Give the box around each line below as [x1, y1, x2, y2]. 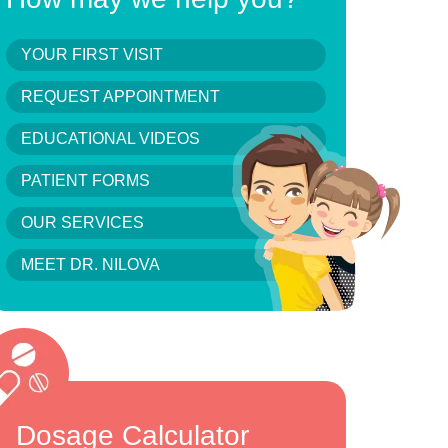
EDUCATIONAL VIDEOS [21, 130, 200, 147]
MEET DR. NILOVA [21, 256, 160, 273]
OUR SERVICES [21, 214, 144, 231]
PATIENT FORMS [21, 172, 150, 189]
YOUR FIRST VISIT [21, 46, 163, 63]
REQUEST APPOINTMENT [21, 88, 220, 105]
